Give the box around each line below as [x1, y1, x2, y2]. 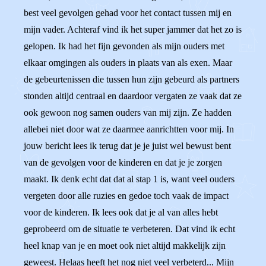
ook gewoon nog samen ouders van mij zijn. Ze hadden [24, 107, 232, 118]
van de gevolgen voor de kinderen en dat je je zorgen [24, 157, 222, 167]
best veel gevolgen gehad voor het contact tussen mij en [24, 8, 232, 18]
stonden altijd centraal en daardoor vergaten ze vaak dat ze [24, 91, 242, 101]
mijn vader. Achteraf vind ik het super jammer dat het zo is [24, 24, 242, 34]
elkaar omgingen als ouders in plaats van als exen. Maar [24, 58, 232, 68]
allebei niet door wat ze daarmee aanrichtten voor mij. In [24, 124, 234, 134]
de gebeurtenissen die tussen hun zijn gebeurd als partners [24, 74, 239, 84]
